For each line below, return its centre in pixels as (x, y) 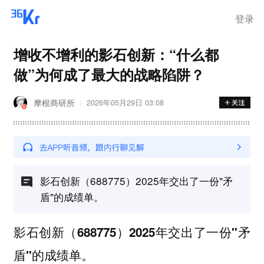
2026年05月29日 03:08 (125, 103)
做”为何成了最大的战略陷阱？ (109, 74)
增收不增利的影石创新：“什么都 (116, 54)
